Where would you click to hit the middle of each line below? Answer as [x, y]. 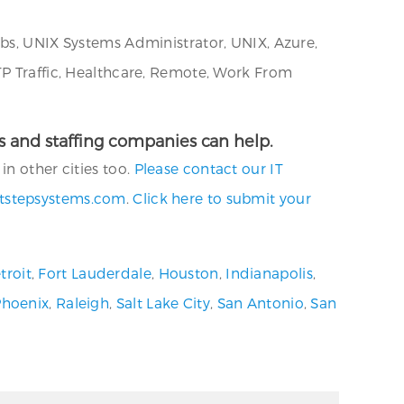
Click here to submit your [222, 198]
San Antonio [260, 303]
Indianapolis [269, 273]
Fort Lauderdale [95, 273]
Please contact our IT [208, 168]
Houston [188, 273]
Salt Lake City [163, 303]
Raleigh [83, 303]
